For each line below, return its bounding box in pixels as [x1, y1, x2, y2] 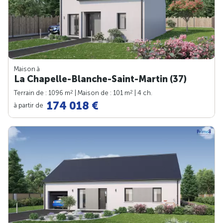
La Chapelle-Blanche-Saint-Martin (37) [14, 74, 187, 85]
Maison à [14, 65, 40, 73]
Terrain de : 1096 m [14, 89, 70, 97]
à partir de [14, 101, 45, 109]
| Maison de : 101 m [73, 89, 130, 97]
